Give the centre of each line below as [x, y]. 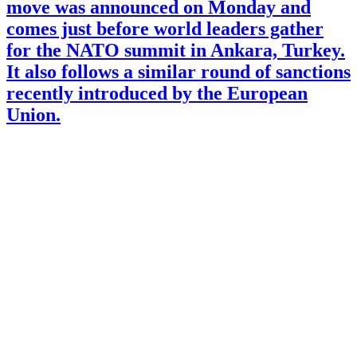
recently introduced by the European [157, 94]
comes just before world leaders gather [165, 29]
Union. [33, 115]
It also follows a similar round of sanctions [178, 72]
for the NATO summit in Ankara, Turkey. [176, 51]
